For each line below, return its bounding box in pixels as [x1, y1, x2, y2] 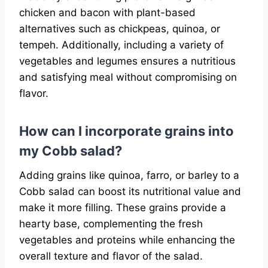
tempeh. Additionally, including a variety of [19, 39, 224, 51]
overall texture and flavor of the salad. [19, 250, 203, 263]
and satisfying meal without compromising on [19, 71, 237, 84]
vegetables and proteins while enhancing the [19, 234, 235, 246]
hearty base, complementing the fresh [19, 218, 203, 230]
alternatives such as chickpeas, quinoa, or [19, 23, 220, 35]
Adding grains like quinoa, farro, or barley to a [19, 169, 239, 182]
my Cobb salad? [19, 143, 122, 159]
